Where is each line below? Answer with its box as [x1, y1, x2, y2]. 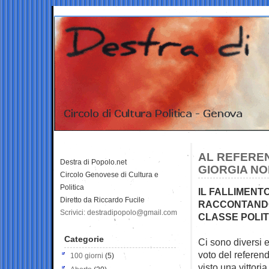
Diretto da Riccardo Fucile [60, 195, 145, 204]
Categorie [64, 234, 104, 244]
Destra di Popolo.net [60, 157, 127, 166]
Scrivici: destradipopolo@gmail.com [60, 208, 177, 217]
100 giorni [70, 251, 103, 260]
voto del [198, 249, 234, 260]
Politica [60, 183, 84, 192]
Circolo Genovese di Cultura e [60, 170, 159, 179]
